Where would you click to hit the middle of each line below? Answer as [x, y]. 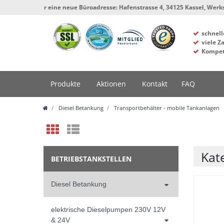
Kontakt [155, 84]
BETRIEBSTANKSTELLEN [91, 159]
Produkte [65, 84]
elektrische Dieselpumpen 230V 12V [108, 209]
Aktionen [111, 84]
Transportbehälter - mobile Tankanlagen [166, 108]
